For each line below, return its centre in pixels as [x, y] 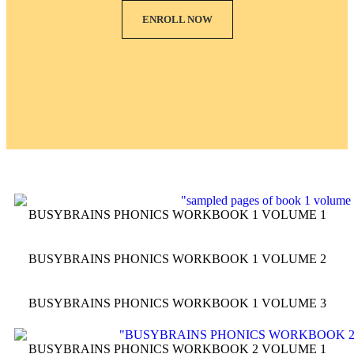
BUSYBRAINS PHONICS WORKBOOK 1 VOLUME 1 [177, 215]
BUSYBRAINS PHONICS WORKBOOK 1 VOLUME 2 [177, 259]
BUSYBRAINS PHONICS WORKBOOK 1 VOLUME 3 [177, 303]
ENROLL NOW [177, 19]
